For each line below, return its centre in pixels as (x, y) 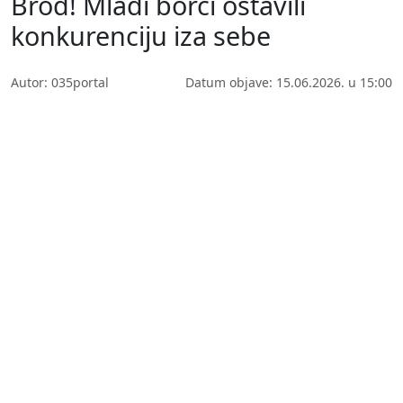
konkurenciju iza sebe (141, 35)
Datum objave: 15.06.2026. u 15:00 (289, 82)
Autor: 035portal (60, 82)
